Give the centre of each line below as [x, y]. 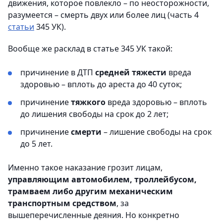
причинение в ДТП [58, 72]
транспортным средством [62, 203]
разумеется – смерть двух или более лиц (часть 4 [103, 15]
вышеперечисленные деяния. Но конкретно [94, 215]
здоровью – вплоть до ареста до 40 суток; [101, 84]
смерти [86, 132]
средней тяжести [131, 72]
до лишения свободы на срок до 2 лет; [94, 114]
